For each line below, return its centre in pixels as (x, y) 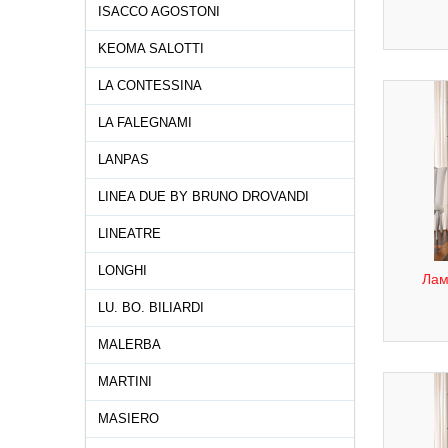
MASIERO (128, 418)
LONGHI (122, 270)
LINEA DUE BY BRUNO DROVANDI (203, 196)
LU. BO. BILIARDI (151, 307)
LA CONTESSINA (150, 85)
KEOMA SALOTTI (151, 48)
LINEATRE (129, 233)
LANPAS (123, 159)
